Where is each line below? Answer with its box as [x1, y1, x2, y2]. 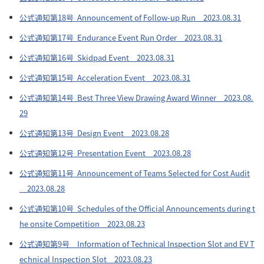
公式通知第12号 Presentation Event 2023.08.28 [19, 147, 191, 159]
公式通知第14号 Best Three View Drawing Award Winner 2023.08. [19, 92, 253, 103]
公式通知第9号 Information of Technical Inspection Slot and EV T [19, 238, 255, 249]
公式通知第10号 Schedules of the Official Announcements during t [19, 203, 255, 214]
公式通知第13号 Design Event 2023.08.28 [19, 127, 169, 138]
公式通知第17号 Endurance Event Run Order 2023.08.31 [19, 32, 222, 43]
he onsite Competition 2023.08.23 [19, 218, 145, 229]
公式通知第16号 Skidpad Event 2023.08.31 [19, 52, 174, 63]
